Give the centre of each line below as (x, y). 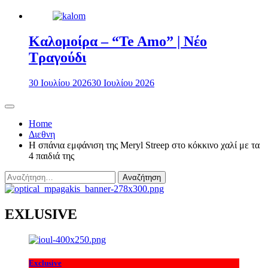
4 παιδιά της (51, 156)
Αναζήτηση (25, 176)
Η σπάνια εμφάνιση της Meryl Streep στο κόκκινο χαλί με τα (144, 145)
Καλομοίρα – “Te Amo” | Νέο (118, 42)
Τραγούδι (57, 58)
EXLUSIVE (41, 214)
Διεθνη (42, 135)
